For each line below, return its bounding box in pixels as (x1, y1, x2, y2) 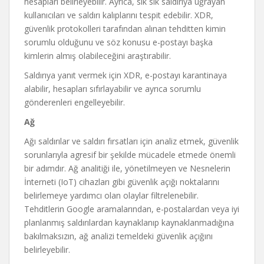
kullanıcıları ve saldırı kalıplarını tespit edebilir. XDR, (24, 9, 213, 21)
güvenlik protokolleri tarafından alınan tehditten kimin (24, 23, 226, 34)
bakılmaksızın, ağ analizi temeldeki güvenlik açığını (24, 230, 213, 242)
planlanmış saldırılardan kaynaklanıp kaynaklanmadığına (24, 217, 234, 228)
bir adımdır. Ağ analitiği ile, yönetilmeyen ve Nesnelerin (24, 163, 230, 174)
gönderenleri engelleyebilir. (24, 97, 125, 108)
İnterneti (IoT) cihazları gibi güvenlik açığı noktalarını (24, 176, 219, 187)
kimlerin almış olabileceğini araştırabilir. (24, 50, 171, 61)
